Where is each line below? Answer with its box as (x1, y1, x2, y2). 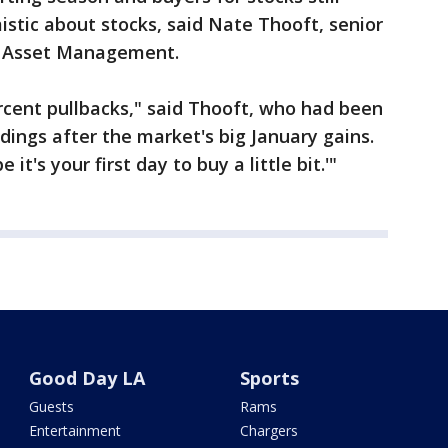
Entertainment (29, 421, 122, 440)
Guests (29, 397, 75, 416)
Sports (239, 366, 299, 390)
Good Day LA (29, 366, 146, 390)
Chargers (239, 421, 298, 440)
